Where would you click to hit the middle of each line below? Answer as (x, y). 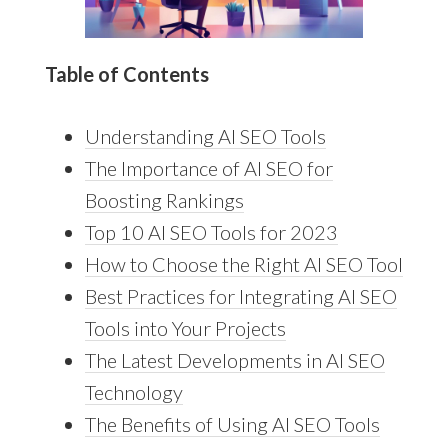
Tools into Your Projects (185, 327)
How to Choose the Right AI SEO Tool (243, 263)
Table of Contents (126, 73)
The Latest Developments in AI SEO (234, 359)
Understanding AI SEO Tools (205, 135)
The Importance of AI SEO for (208, 167)
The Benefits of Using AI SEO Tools (232, 423)
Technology (133, 391)
